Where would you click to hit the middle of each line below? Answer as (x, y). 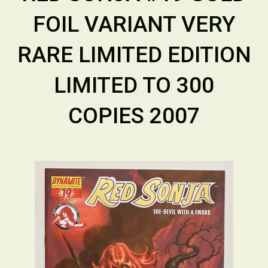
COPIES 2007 (134, 116)
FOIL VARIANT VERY (134, 24)
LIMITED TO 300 (134, 85)
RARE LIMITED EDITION (134, 55)
